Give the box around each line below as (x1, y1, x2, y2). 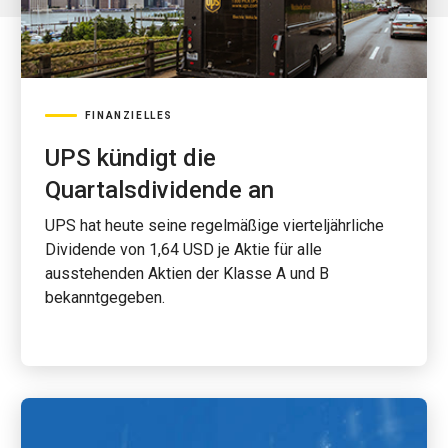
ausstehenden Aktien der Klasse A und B (44, 264, 329, 283)
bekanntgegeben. (44, 288, 165, 307)
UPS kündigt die (44, 144, 216, 172)
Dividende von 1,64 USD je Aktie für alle (44, 240, 322, 259)
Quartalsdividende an (44, 176, 274, 204)
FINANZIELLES (84, 110, 173, 121)
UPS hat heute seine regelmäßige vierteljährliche (44, 216, 384, 235)
